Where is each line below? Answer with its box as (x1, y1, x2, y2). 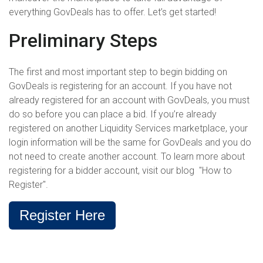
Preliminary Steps (9, 29, 157, 52)
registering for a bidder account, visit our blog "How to (9, 165, 232, 177)
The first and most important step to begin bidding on (9, 66, 227, 78)
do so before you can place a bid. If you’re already (9, 109, 217, 120)
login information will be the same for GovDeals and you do (9, 137, 251, 149)
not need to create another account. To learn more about (9, 151, 245, 163)
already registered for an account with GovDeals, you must (9, 95, 249, 106)
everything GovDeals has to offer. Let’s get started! (9, 6, 216, 18)
